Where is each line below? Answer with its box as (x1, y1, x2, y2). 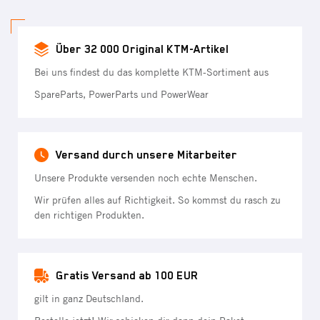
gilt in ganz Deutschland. (34, 292, 144, 304)
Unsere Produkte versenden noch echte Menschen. (34, 171, 257, 184)
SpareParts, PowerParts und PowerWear (34, 88, 209, 100)
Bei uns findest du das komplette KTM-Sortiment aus (34, 66, 269, 78)
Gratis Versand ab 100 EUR (56, 269, 199, 282)
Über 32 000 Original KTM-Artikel (56, 42, 229, 56)
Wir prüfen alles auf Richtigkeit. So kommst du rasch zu (34, 194, 281, 206)
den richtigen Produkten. (34, 209, 144, 221)
